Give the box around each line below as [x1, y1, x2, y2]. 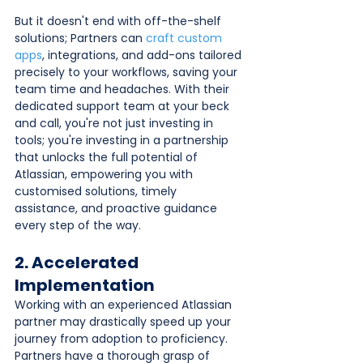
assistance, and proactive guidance [15, 199, 220, 216]
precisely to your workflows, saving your [15, 63, 241, 80]
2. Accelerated [15, 250, 142, 274]
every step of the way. [15, 216, 141, 233]
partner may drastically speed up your [15, 313, 234, 330]
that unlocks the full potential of [15, 148, 201, 165]
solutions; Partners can [15, 29, 146, 46]
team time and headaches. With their [15, 80, 233, 97]
